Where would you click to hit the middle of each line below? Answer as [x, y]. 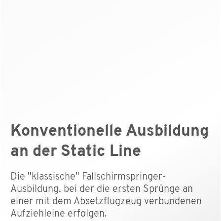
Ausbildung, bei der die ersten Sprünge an [102, 190]
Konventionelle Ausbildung [110, 132]
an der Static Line [76, 152]
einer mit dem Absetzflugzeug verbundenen [106, 202]
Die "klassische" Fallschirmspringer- [88, 177]
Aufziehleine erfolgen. [59, 214]
